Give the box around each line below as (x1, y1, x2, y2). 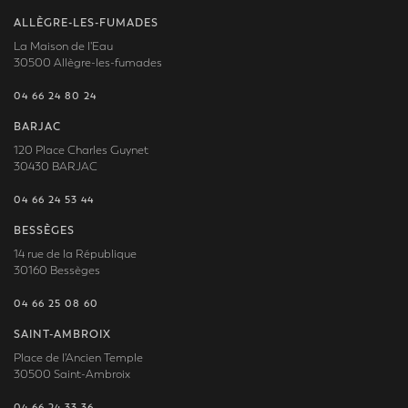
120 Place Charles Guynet (14, 142, 148, 158)
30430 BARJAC (14, 158, 97, 174)
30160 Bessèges (14, 262, 100, 278)
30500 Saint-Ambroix (14, 366, 130, 382)
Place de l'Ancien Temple (14, 350, 143, 365)
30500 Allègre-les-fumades (14, 55, 162, 70)
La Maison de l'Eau (14, 38, 113, 54)
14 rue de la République (14, 246, 137, 261)
